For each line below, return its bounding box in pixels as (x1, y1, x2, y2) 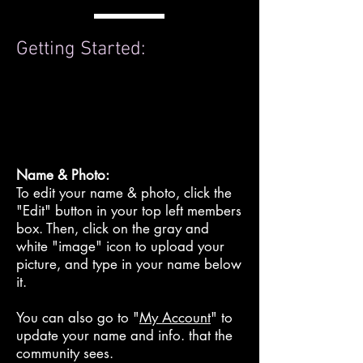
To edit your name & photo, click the (16, 184, 232, 202)
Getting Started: (16, 38, 145, 61)
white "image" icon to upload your (16, 237, 224, 255)
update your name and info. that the (16, 327, 233, 344)
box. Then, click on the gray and (16, 220, 209, 237)
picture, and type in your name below (16, 255, 241, 273)
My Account (139, 309, 211, 327)
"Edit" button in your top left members (16, 202, 241, 220)
